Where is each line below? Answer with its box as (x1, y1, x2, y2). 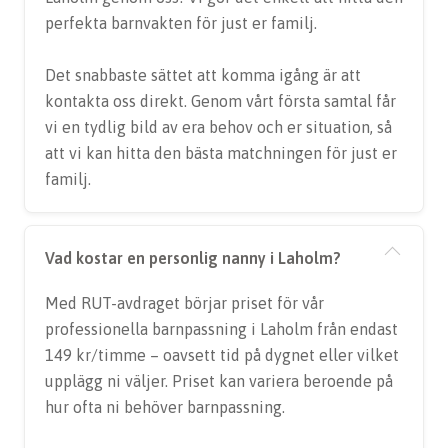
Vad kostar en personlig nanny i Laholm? (45, 249, 341, 267)
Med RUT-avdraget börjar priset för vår (45, 294, 324, 312)
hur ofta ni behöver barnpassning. (45, 398, 285, 416)
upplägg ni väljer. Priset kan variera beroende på (45, 372, 393, 390)
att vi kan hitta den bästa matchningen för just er (45, 144, 397, 162)
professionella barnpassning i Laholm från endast (45, 320, 398, 338)
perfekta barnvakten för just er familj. (45, 14, 317, 32)
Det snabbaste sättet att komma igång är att (45, 66, 361, 84)
